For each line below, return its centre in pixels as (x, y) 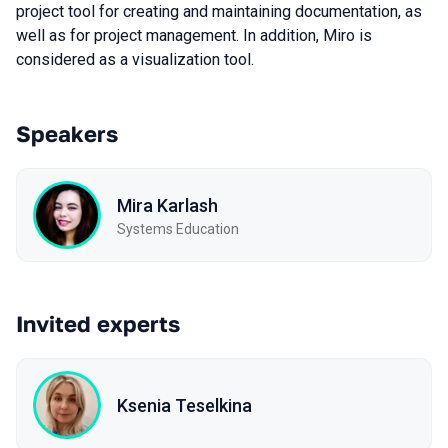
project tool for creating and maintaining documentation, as (219, 11)
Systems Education (178, 228)
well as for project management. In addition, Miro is (194, 35)
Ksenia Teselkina (184, 405)
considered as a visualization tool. (135, 59)
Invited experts (98, 323)
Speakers (67, 133)
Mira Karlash (167, 205)
